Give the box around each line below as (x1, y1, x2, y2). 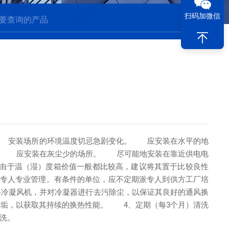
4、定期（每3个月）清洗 (108, 200, 209, 209)
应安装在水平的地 (131, 136, 209, 145)
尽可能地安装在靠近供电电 (101, 149, 209, 158)
